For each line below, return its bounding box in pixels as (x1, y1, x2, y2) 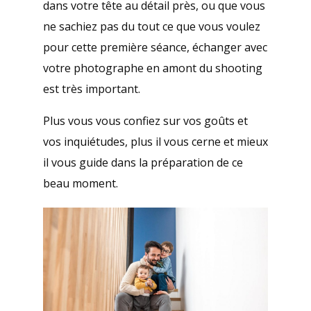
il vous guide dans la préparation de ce (42, 155, 243, 171)
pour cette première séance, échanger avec (42, 40, 267, 56)
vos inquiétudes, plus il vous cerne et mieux (42, 134, 268, 150)
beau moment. (42, 176, 118, 192)
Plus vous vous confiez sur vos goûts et (42, 113, 248, 129)
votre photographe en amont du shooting (42, 60, 262, 76)
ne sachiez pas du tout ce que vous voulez (42, 19, 260, 35)
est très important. (42, 81, 140, 97)
